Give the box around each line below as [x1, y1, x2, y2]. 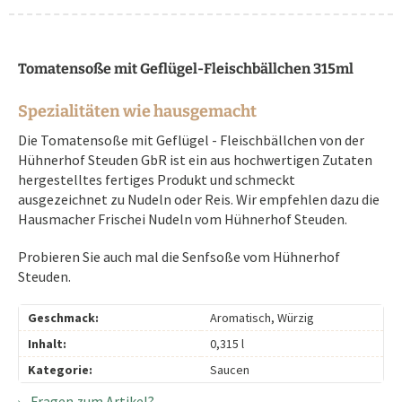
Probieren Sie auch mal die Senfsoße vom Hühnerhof [18, 247, 340, 266]
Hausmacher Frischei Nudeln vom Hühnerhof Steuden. [18, 209, 347, 228]
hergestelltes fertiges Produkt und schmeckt [18, 170, 295, 188]
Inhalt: [28, 335, 66, 352]
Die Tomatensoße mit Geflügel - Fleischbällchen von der [18, 130, 364, 149]
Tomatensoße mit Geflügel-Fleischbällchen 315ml [18, 59, 354, 77]
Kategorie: [28, 361, 92, 378]
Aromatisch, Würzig [210, 309, 314, 326]
